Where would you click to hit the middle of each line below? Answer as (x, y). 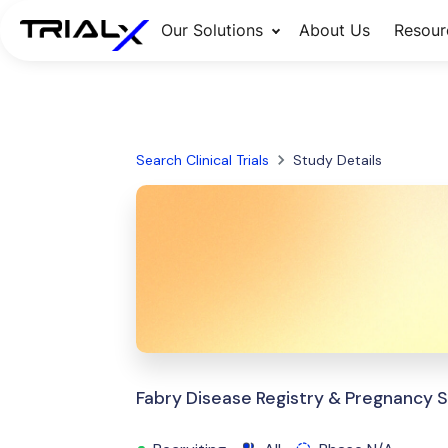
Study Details (337, 160)
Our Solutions (211, 30)
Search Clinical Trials (202, 160)
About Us (334, 30)
